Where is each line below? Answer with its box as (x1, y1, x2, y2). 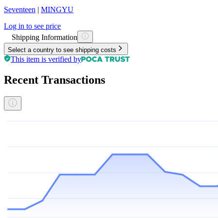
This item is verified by (11, 54, 81, 63)
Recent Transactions (4, 73, 105, 86)
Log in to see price (4, 21, 61, 30)
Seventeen (4, 5, 36, 14)
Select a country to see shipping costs (8, 46, 116, 54)
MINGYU (41, 5, 73, 14)
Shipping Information (12, 33, 77, 41)
